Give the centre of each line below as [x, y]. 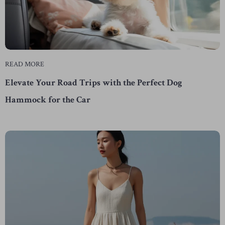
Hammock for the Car [48, 99]
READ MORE [25, 64]
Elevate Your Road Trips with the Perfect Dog [94, 82]
